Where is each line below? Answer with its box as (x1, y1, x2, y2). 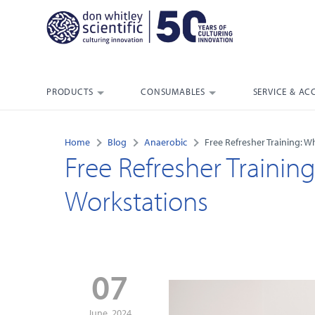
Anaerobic (144, 136, 187, 149)
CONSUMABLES (141, 86, 205, 98)
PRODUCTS (46, 86, 94, 98)
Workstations (65, 182, 208, 219)
